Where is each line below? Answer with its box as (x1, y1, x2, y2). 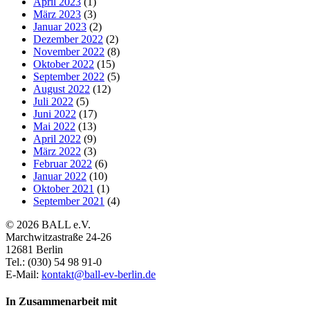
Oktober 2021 (33, 182, 94, 194)
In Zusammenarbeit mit (6, 295, 117, 308)
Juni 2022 (33, 107, 76, 120)
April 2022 (33, 132, 81, 145)
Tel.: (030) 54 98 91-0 (6, 255, 102, 268)
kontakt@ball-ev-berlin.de (42, 268, 156, 280)
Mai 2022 (33, 120, 75, 132)
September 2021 (33, 194, 104, 207)
